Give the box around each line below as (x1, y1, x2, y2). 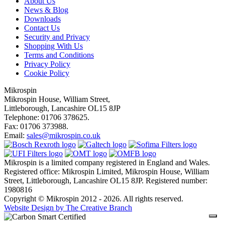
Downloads (24, 15, 61, 24)
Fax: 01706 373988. (4, 122, 68, 131)
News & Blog (24, 6, 68, 15)
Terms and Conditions (24, 51, 94, 60)
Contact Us (24, 24, 60, 33)
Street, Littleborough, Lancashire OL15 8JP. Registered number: (4, 176, 207, 185)
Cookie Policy (24, 69, 69, 78)
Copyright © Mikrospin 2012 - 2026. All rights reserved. (4, 194, 183, 203)
